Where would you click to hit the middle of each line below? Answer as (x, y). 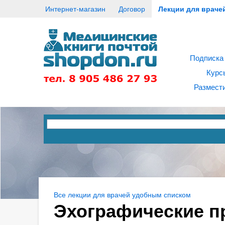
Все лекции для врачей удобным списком (122, 194)
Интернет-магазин (75, 9)
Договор (132, 9)
